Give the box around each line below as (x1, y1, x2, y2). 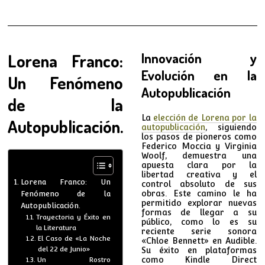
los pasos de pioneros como (141, 131, 257, 141)
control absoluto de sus (141, 179, 257, 189)
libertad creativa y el (141, 169, 257, 179)
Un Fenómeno (8, 71, 124, 93)
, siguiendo (205, 122, 257, 132)
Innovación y (141, 49, 257, 66)
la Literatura (35, 223, 76, 232)
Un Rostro (37, 255, 111, 264)
